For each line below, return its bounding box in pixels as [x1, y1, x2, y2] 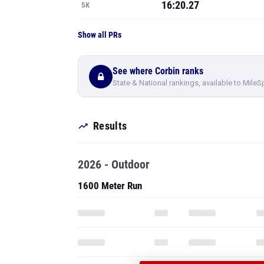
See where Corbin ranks [113, 65, 203, 77]
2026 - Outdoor [78, 157, 150, 171]
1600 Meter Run [78, 180, 142, 192]
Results [93, 120, 127, 132]
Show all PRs [78, 30, 121, 39]
